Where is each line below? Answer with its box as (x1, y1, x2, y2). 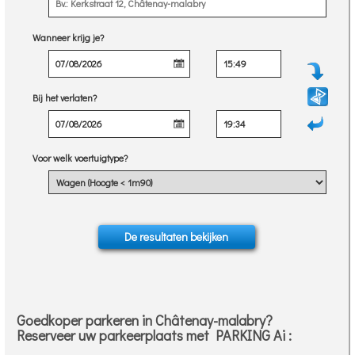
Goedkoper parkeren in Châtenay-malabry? (17, 311, 273, 330)
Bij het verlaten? (32, 91, 97, 105)
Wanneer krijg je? (32, 31, 104, 44)
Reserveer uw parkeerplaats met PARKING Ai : (17, 326, 292, 345)
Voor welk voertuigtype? (32, 151, 128, 165)
